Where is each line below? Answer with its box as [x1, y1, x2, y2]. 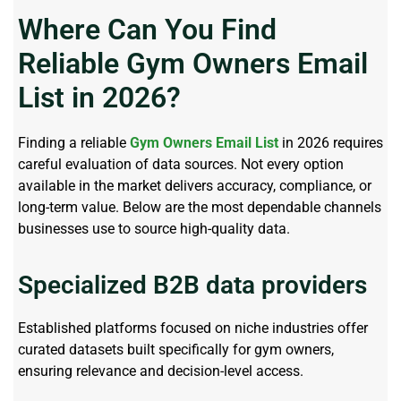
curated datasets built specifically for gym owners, [18, 341, 334, 359]
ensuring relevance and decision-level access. [18, 363, 303, 380]
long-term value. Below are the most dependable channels [18, 198, 381, 216]
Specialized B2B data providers [18, 270, 367, 301]
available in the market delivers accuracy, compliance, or [18, 176, 371, 194]
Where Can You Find [18, 12, 277, 47]
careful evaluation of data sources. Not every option [18, 155, 344, 173]
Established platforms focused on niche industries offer [18, 320, 368, 337]
